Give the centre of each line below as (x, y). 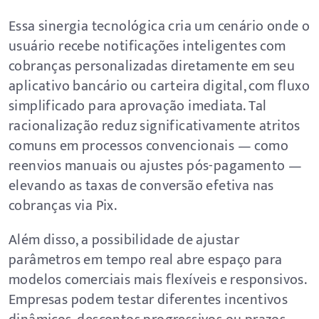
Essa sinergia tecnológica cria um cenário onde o (159, 26)
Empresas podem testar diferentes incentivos (148, 300)
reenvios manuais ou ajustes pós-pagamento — (156, 166)
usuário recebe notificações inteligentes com (147, 46)
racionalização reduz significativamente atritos (155, 126)
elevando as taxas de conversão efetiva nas (141, 186)
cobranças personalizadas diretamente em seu (152, 66)
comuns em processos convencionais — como (148, 146)
